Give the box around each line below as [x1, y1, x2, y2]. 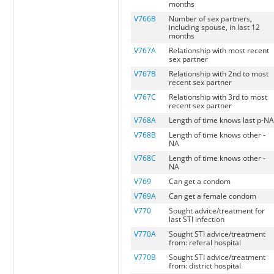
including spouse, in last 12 [169, 22, 261, 33]
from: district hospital [169, 261, 242, 272]
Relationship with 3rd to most [169, 92, 268, 103]
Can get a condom [169, 176, 231, 187]
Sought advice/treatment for [169, 206, 265, 217]
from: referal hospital [169, 237, 242, 248]
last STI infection [169, 214, 225, 225]
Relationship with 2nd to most [169, 68, 269, 80]
